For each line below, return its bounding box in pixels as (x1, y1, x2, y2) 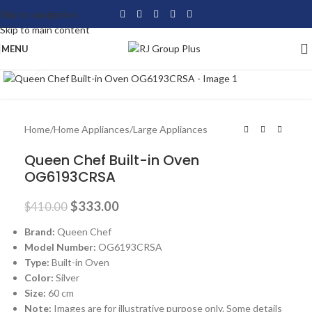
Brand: (24, 226, 57, 238)
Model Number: (24, 241, 98, 253)
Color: (24, 272, 56, 284)
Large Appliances (133, 123, 208, 136)
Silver (56, 272, 79, 284)
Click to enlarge (41, 55, 108, 66)
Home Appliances (54, 123, 130, 136)
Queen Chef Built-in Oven (24, 150, 199, 171)
